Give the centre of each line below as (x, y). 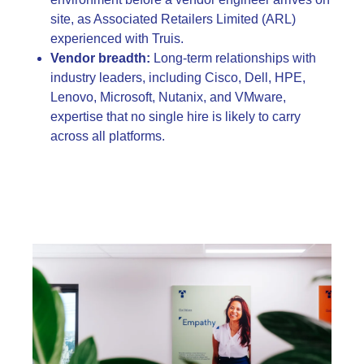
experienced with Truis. (117, 38)
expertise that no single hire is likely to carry (175, 116)
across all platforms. (108, 136)
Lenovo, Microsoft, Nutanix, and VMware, (168, 97)
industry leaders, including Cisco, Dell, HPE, (178, 77)
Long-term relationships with (233, 58)
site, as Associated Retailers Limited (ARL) (173, 19)
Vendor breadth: (100, 58)
